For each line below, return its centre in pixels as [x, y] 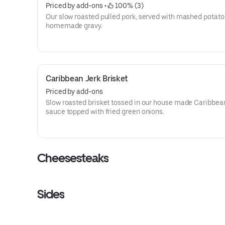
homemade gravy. [74, 26]
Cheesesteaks [73, 158]
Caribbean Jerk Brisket [87, 79]
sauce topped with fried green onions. [105, 111]
